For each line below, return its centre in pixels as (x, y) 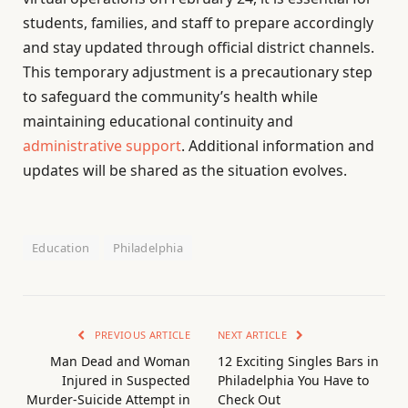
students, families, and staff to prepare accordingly (198, 22)
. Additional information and (278, 145)
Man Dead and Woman (120, 361)
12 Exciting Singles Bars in (298, 361)
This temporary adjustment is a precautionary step (198, 71)
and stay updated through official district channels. (199, 47)
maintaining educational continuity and (158, 121)
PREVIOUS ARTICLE (141, 334)
